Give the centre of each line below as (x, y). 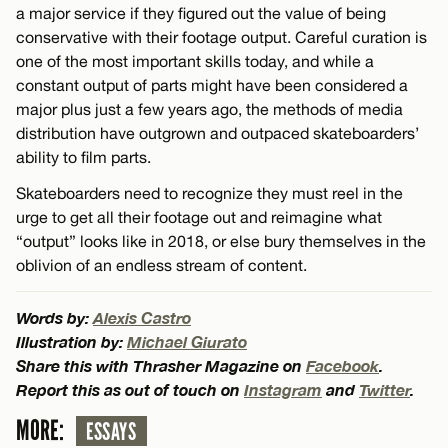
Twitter (384, 389)
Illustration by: (71, 341)
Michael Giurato (187, 341)
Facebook (342, 365)
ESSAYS (111, 431)
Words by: (54, 317)
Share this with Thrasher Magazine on (161, 365)
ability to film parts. (83, 156)
